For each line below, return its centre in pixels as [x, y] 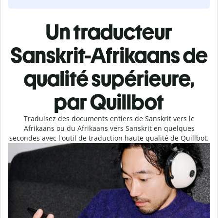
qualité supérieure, [109, 79]
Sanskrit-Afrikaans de [109, 55]
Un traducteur [109, 32]
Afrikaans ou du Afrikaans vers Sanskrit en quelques [109, 128]
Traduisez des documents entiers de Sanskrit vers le [109, 118]
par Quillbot [109, 102]
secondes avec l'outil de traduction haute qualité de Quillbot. [109, 138]
